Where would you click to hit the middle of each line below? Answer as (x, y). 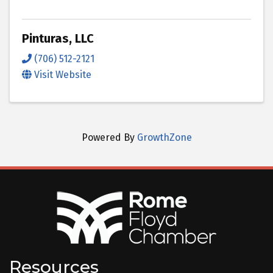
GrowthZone (164, 137)
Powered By (109, 137)
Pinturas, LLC (58, 38)
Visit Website (63, 74)
